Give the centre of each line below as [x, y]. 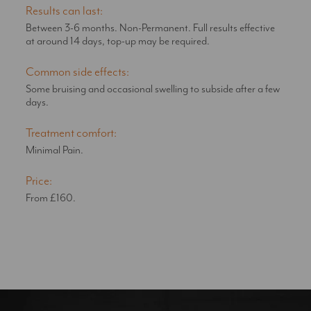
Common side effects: [78, 72]
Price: [39, 181]
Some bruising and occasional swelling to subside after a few [153, 89]
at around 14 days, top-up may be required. [118, 41]
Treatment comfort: [72, 133]
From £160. [51, 198]
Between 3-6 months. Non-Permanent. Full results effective [151, 28]
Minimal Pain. [55, 150]
